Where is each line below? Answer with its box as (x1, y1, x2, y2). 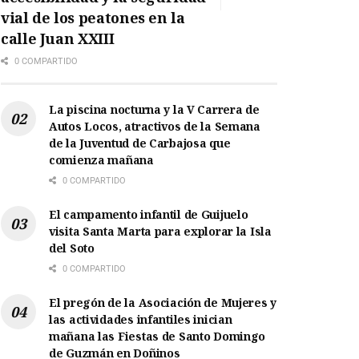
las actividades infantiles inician (49, 312, 232, 328)
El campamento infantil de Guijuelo (49, 207, 248, 223)
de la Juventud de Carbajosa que (49, 135, 231, 151)
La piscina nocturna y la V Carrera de (49, 102, 260, 118)
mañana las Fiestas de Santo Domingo (49, 329, 266, 345)
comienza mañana (49, 152, 154, 168)
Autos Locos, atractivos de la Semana (49, 119, 260, 135)
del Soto (49, 240, 95, 256)
